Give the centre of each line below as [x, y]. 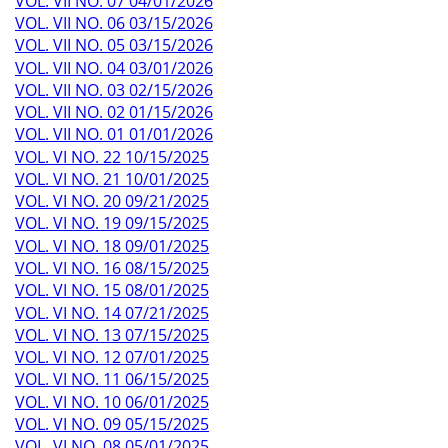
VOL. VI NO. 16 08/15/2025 [112, 268]
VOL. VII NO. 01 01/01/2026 [114, 134]
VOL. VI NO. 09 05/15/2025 [112, 423]
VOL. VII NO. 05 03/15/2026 [114, 45]
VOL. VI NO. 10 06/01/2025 [112, 401]
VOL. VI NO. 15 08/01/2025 [112, 290]
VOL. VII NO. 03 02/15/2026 [114, 89]
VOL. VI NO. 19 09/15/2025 [112, 223]
